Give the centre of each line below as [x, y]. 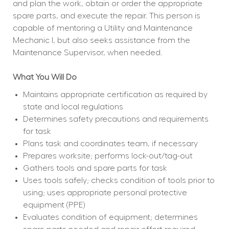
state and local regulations [73, 107]
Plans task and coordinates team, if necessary [110, 144]
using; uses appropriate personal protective [105, 193]
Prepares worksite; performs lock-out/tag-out [108, 156]
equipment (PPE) [54, 205]
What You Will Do [44, 77]
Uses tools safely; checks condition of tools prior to [119, 181]
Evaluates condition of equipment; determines [110, 217]
